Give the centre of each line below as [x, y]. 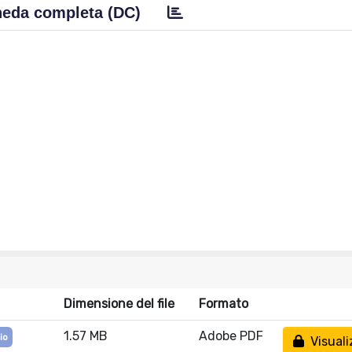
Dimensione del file [119, 304]
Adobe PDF [231, 336]
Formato [224, 304]
